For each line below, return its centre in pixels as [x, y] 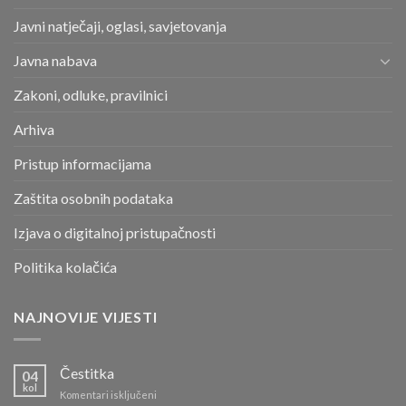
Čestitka [87, 372]
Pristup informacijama [82, 164]
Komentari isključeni [108, 394]
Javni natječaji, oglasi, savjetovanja [120, 26]
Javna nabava [55, 61]
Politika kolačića [65, 267]
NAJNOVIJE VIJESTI [86, 317]
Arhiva [34, 130]
